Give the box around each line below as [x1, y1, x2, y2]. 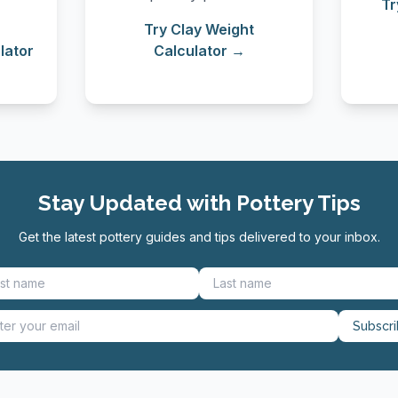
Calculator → [153, 42, 245, 60]
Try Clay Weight [144, 20, 254, 38]
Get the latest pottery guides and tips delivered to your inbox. [18, 229, 380, 244]
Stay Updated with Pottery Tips [37, 190, 361, 216]
